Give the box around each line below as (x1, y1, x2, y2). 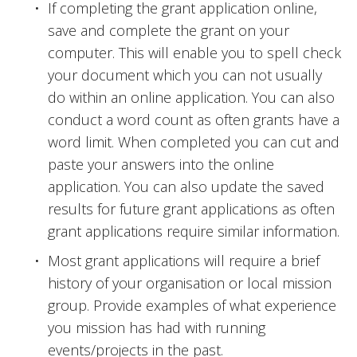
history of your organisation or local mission (48, 273, 331, 293)
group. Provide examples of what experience (48, 296, 336, 316)
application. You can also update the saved (48, 177, 324, 197)
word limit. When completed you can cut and (48, 132, 339, 152)
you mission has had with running (48, 318, 265, 338)
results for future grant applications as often (48, 199, 335, 219)
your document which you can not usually (48, 65, 322, 85)
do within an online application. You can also (48, 88, 335, 108)
